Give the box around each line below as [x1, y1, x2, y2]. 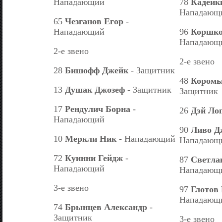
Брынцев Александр [65, 202, 147, 212]
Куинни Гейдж [65, 153, 123, 163]
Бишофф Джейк [65, 65, 128, 75]
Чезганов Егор [65, 16, 123, 26]
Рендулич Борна [65, 104, 130, 114]
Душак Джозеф [65, 84, 125, 95]
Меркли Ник [65, 133, 116, 144]
